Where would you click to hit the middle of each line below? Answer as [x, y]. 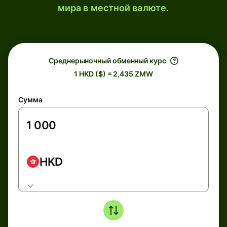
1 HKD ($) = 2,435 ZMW [113, 74]
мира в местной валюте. [113, 8]
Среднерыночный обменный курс [107, 61]
